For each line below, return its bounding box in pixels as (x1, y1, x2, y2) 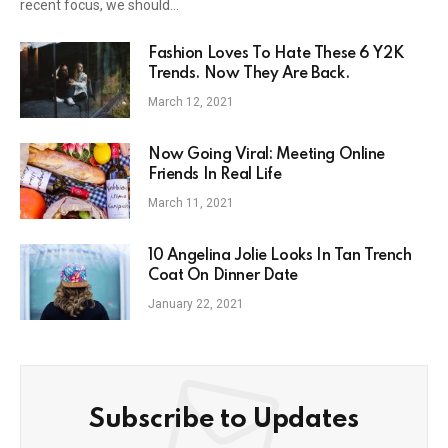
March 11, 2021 (148, 195, 234, 210)
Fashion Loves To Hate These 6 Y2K (148, 45, 404, 62)
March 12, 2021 (148, 94, 234, 109)
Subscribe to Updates (88, 405, 360, 433)
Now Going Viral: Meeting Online (148, 146, 385, 163)
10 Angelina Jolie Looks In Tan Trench (148, 247, 412, 264)
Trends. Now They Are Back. (148, 65, 350, 82)
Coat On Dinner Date (148, 267, 299, 284)
